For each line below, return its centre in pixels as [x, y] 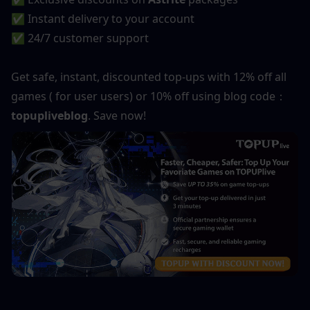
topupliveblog [49, 115]
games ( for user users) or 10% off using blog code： [149, 96]
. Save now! [117, 115]
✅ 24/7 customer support [80, 38]
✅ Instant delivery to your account [103, 18]
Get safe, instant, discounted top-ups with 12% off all [149, 76]
